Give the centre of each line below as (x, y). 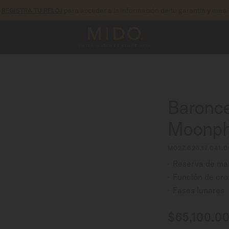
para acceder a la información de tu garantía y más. (145, 10)
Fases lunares (198, 190)
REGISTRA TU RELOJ (32, 10)
